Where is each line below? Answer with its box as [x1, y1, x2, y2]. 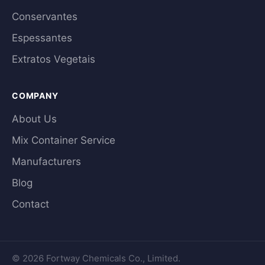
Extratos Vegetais [12, 53, 95, 65]
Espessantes [12, 32, 72, 44]
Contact [12, 198, 49, 210]
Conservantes [12, 11, 77, 22]
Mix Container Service [12, 134, 115, 146]
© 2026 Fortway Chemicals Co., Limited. [12, 253, 180, 264]
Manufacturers [12, 156, 81, 167]
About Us [12, 113, 57, 125]
